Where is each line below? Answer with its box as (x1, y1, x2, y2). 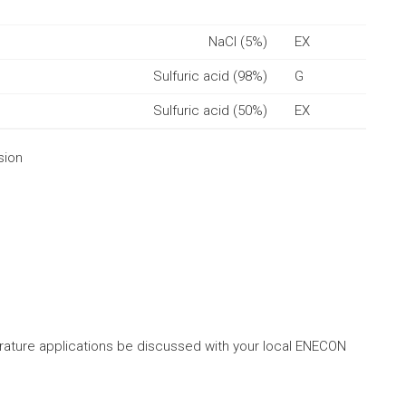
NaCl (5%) (208, 33, 267, 50)
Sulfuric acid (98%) (153, 67, 267, 84)
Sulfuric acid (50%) (153, 101, 267, 119)
